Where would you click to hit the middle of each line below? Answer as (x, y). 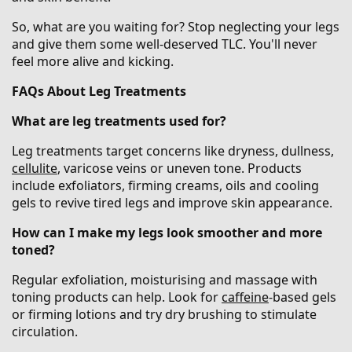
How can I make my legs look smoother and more (167, 233)
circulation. (45, 332)
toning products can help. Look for (117, 297)
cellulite (35, 169)
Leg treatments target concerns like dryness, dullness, (173, 151)
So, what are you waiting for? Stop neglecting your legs (176, 27)
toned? (33, 250)
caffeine (245, 297)
